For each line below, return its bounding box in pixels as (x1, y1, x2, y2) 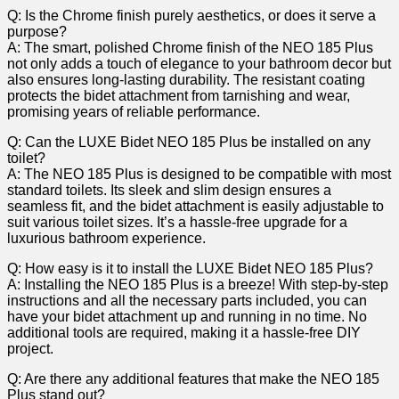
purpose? (7, 24, 67, 39)
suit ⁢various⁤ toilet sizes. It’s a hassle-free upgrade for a (7, 215, 347, 230)
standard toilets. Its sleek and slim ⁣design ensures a (7, 183, 331, 198)
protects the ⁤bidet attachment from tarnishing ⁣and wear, (7, 88, 350, 103)
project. (7, 341, 53, 356)
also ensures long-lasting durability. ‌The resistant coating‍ (7, 72, 365, 87)
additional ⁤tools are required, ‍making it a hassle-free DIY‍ (7, 325, 361, 340)
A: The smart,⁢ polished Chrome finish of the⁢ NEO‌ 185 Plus (7, 40, 373, 55)
